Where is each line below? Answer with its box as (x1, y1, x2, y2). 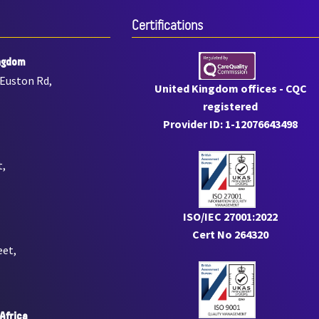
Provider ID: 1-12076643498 (163, 117, 298, 132)
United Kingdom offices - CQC (154, 81, 307, 96)
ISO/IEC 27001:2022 (183, 209, 278, 224)
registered (203, 99, 258, 114)
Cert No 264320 (192, 227, 269, 242)
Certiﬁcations (131, 17, 203, 33)
